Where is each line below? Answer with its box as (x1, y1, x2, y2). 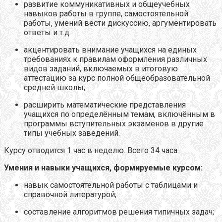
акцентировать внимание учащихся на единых (24, 45, 197, 55)
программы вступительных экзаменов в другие (24, 118, 204, 128)
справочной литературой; (24, 189, 116, 199)
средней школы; (24, 82, 85, 92)
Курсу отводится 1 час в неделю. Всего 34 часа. (4, 145, 179, 155)
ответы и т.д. (24, 27, 71, 37)
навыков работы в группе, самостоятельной (24, 8, 188, 18)
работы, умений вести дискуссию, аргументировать (24, 18, 217, 28)
